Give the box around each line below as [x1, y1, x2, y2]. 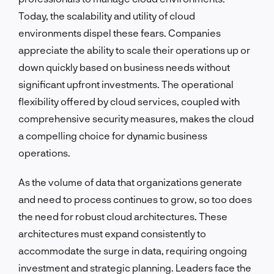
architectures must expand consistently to [18, 227, 206, 239]
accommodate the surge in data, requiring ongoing [18, 244, 247, 256]
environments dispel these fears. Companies [18, 26, 221, 39]
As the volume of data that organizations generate [18, 176, 242, 188]
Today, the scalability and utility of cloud [18, 9, 195, 21]
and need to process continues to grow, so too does [18, 193, 252, 205]
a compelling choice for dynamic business [18, 129, 207, 141]
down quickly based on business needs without [18, 61, 230, 73]
